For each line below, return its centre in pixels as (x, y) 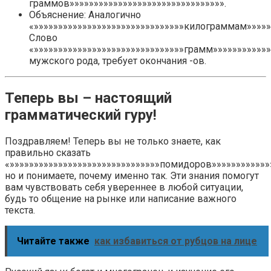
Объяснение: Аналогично (85, 15)
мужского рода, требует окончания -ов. (118, 60)
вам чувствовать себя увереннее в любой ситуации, (124, 187)
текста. (20, 210)
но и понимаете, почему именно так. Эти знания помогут (132, 175)
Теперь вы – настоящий (88, 98)
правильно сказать (48, 152)
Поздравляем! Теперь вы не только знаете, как (113, 141)
